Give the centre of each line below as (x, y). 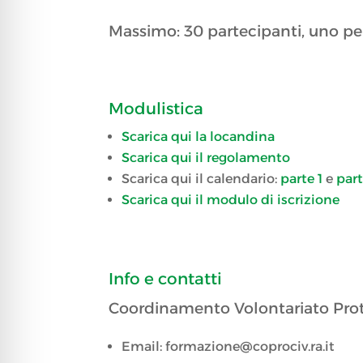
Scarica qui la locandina (199, 137)
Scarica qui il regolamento (206, 158)
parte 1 (302, 179)
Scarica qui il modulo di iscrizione (231, 200)
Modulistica (156, 109)
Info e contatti (166, 279)
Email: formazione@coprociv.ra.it (228, 347)
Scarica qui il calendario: (201, 179)
